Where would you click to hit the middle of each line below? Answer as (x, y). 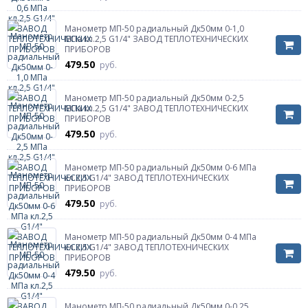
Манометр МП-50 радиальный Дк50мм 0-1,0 (154, 29)
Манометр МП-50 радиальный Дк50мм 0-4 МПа (161, 237)
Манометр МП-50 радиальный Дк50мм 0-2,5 (154, 98)
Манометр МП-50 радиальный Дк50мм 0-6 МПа (161, 167)
